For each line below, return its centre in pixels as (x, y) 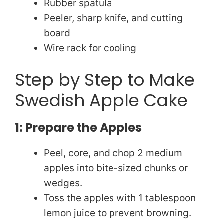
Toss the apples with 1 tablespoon (119, 197)
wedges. (63, 182)
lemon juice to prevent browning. (117, 212)
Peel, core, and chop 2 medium (113, 153)
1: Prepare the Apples (78, 127)
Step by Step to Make (105, 79)
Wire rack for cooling (90, 48)
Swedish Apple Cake (101, 100)
